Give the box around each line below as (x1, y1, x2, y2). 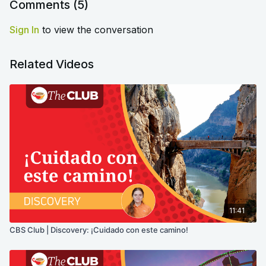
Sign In (9, 24, 39, 36)
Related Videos (9, 57, 94, 71)
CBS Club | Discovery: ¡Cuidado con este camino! (9, 224, 188, 235)
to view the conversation (39, 24, 153, 36)
